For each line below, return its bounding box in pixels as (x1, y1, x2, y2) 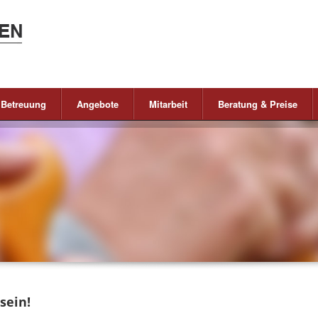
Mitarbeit (149, 97, 187, 111)
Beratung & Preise (218, 97, 297, 111)
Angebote (77, 97, 119, 111)
